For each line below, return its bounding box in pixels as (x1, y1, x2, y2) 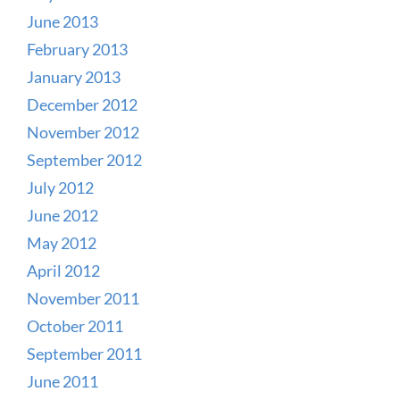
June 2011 (27, 371, 98, 391)
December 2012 (27, 94, 137, 114)
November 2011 (27, 287, 139, 308)
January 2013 (27, 66, 121, 87)
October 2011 (27, 315, 123, 336)
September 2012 (27, 149, 142, 170)
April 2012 (27, 260, 100, 280)
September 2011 (27, 343, 142, 363)
